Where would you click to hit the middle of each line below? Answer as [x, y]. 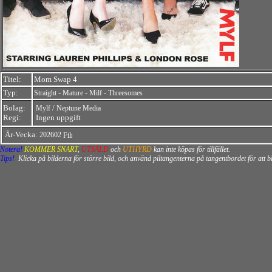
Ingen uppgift [58, 117]
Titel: [12, 79]
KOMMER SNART [51, 149]
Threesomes [125, 93]
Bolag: [14, 108]
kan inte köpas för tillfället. [191, 149]
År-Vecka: [22, 134]
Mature [73, 93]
